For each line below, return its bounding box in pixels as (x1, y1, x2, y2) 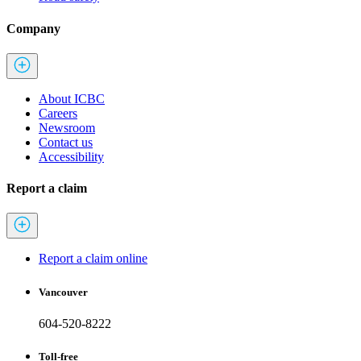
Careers (39, 106, 77, 120)
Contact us (39, 135, 93, 149)
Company (6, 21, 60, 35)
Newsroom (39, 120, 95, 135)
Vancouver (39, 285, 88, 298)
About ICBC (39, 91, 105, 106)
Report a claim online (39, 251, 147, 266)
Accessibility (39, 149, 104, 164)
